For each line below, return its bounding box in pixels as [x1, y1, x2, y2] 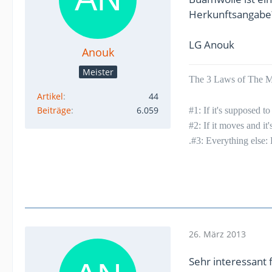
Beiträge [37, 104, 71, 116]
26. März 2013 [189, 228, 246, 240]
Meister [82, 66, 114, 78]
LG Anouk [189, 38, 234, 52]
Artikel [37, 90, 63, 102]
